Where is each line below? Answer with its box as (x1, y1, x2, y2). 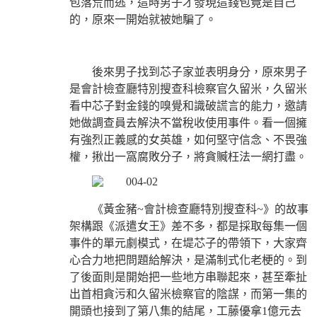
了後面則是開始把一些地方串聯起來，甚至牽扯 (69, 270, 307, 283)
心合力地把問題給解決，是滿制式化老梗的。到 (69, 253, 307, 266)
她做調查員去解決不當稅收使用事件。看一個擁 (69, 116, 307, 129)
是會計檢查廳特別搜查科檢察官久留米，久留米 (69, 82, 307, 95)
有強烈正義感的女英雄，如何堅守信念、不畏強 (69, 133, 307, 146)
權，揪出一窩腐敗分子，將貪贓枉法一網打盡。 (69, 150, 307, 163)
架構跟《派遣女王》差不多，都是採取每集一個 (69, 219, 307, 232)
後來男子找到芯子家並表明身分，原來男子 (92, 65, 307, 78)
